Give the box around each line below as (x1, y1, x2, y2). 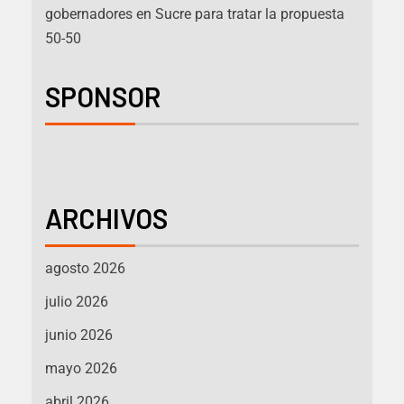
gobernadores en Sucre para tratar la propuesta (45, 5, 344, 23)
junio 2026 (45, 326, 113, 344)
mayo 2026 (45, 360, 117, 378)
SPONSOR (45, 80, 161, 114)
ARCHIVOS (45, 202, 168, 235)
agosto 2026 (45, 260, 125, 278)
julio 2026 (45, 293, 108, 311)
